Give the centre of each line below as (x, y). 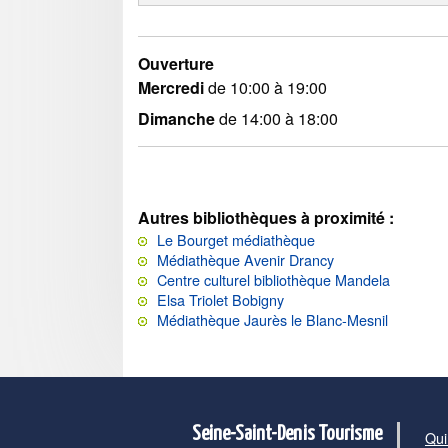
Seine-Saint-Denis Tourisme (287, 434)
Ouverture (176, 64)
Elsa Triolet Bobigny (220, 300)
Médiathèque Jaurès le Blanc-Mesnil (272, 320)
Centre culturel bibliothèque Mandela (273, 280)
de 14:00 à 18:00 (276, 119)
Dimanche (176, 119)
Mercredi (171, 88)
